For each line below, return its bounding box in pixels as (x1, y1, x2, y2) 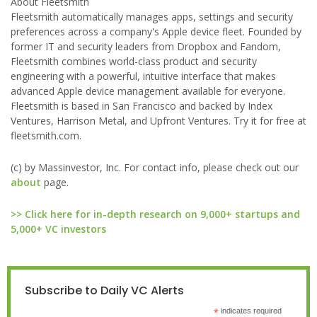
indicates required (218, 306, 282, 315)
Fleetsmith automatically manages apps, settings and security (11, 10, 293, 23)
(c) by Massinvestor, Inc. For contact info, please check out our (11, 161, 299, 174)
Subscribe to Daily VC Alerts (25, 282, 184, 299)
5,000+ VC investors (11, 222, 106, 236)
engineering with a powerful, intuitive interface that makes (11, 69, 276, 83)
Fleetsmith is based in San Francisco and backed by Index (11, 99, 272, 113)
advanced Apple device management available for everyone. (11, 84, 285, 98)
